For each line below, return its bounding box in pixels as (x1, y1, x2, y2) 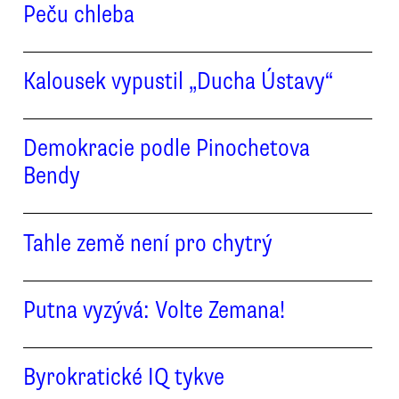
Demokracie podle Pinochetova (23, 133, 310, 164)
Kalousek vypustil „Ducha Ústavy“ (23, 65, 333, 96)
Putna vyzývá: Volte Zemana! (23, 294, 285, 325)
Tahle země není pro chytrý (23, 227, 273, 258)
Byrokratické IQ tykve (23, 362, 224, 393)
